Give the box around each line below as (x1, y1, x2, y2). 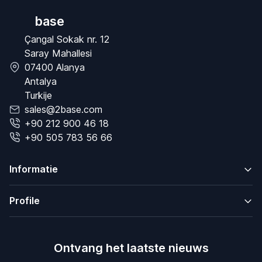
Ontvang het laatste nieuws (53, 241, 209, 255)
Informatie (9, 163, 58, 175)
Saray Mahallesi (25, 47, 92, 59)
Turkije (25, 89, 52, 101)
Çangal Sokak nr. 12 (25, 33, 109, 45)
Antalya (25, 75, 57, 87)
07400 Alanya (25, 61, 85, 73)
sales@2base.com (25, 104, 102, 115)
